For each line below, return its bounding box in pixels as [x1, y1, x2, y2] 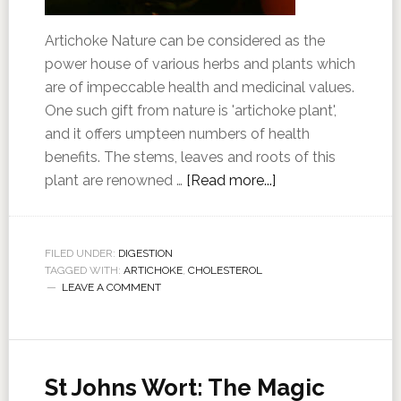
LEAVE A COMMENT [61, 281, 161, 294]
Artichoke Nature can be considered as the [44, 32, 325, 49]
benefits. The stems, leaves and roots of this [44, 149, 336, 166]
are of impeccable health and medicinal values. [44, 79, 354, 96]
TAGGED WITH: [44, 264, 124, 277]
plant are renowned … [44, 172, 186, 189]
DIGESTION [117, 247, 173, 260]
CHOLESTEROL [187, 264, 262, 277]
